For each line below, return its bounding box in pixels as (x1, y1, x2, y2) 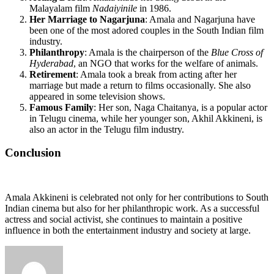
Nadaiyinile (92, 2, 137, 13)
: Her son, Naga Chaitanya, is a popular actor (94, 102, 267, 113)
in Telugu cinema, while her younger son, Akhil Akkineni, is (29, 113, 262, 124)
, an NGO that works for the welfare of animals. (73, 57, 258, 68)
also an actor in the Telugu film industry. (29, 124, 184, 135)
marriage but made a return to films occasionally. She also (29, 80, 251, 91)
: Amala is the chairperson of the (84, 46, 211, 57)
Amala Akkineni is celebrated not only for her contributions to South (5, 192, 268, 203)
